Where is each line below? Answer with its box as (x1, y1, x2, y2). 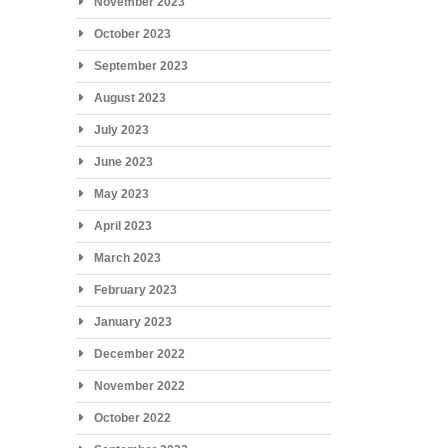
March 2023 (93, 250, 161, 265)
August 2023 (93, 90, 166, 105)
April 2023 (93, 218, 152, 233)
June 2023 (93, 154, 153, 169)
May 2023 (93, 186, 149, 201)
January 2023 (93, 314, 172, 329)
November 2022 (93, 378, 185, 393)
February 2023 (93, 282, 177, 297)
